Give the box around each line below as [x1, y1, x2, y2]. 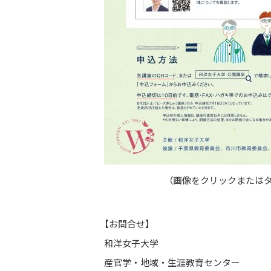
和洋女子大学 [104, 237, 158, 249]
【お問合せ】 [104, 217, 150, 230]
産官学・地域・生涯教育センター [104, 256, 240, 269]
